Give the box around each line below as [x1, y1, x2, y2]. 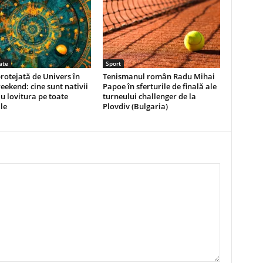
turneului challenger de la [102, 91, 196, 102]
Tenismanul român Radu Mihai [102, 71, 215, 82]
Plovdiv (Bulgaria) [102, 101, 168, 112]
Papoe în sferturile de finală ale [102, 81, 217, 92]
